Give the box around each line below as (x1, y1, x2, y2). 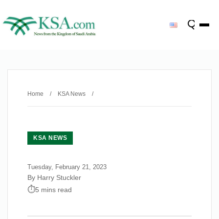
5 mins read (35, 185, 72, 194)
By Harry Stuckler (27, 174, 81, 181)
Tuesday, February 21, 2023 (27, 163, 107, 171)
